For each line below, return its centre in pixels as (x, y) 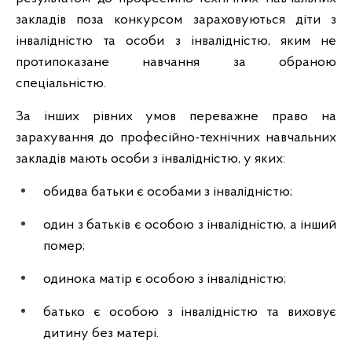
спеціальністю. (61, 84)
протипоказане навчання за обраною (176, 62)
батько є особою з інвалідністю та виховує (190, 312)
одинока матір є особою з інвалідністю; (165, 279)
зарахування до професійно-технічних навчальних (176, 138)
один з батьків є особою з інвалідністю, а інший (190, 225)
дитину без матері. (101, 334)
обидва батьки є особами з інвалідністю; (168, 192)
